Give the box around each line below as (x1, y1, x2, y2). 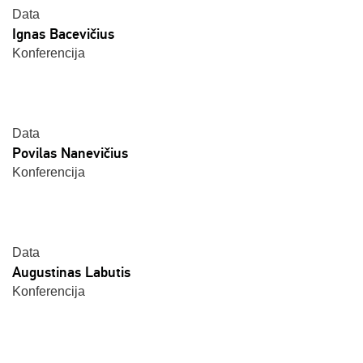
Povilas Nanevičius (12, 144, 128, 162)
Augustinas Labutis (12, 263, 130, 281)
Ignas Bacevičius (12, 25, 114, 43)
